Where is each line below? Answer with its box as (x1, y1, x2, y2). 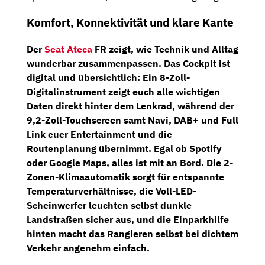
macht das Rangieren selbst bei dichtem (56, 228, 238, 240)
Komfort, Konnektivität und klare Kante (27, 15, 234, 30)
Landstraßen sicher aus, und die (27, 214, 173, 226)
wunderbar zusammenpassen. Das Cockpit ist (27, 57, 230, 70)
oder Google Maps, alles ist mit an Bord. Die (27, 157, 224, 169)
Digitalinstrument (27, 86, 106, 98)
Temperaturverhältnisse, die (27, 185, 156, 198)
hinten (27, 228, 56, 240)
